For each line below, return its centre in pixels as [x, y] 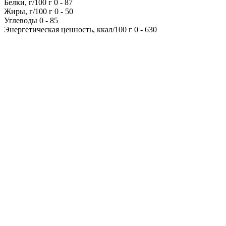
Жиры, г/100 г [29, 11]
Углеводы [22, 20]
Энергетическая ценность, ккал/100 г [69, 29]
